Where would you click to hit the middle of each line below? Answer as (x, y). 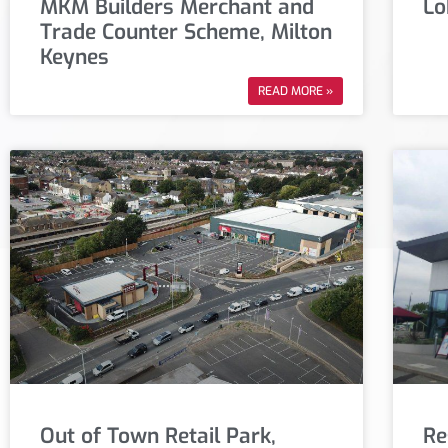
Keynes (74, 57)
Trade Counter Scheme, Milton (186, 32)
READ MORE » (296, 91)
